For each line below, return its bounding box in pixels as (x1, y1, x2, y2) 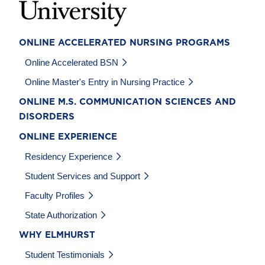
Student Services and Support (25, 171, 140, 182)
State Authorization (25, 210, 97, 221)
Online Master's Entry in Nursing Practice (25, 77, 185, 88)
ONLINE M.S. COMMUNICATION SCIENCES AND (19, 98, 236, 107)
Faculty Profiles (25, 190, 85, 201)
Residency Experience (25, 151, 112, 162)
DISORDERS (19, 112, 75, 122)
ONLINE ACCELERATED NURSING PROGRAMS (19, 38, 230, 48)
